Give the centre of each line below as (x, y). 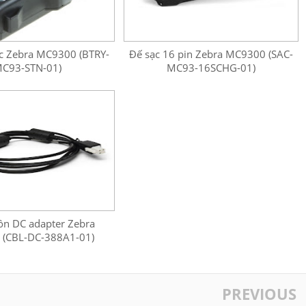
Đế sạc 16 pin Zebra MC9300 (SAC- (211, 54)
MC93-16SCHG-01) (211, 68)
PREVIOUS (259, 293)
